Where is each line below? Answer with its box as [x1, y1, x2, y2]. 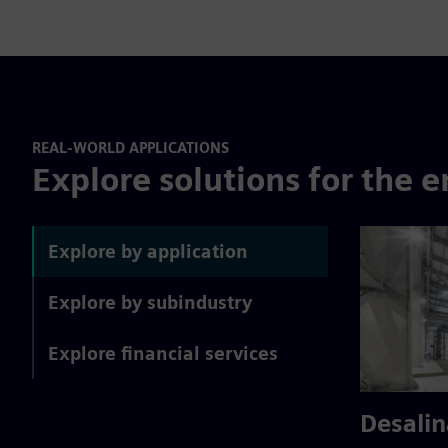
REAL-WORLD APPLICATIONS [32, 139, 229, 156]
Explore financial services [48, 342, 278, 364]
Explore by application [48, 240, 248, 262]
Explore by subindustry [48, 291, 252, 313]
